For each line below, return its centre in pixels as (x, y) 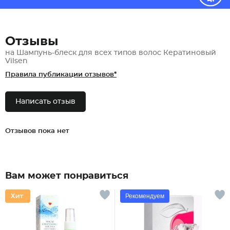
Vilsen (16, 61)
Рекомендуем (145, 196)
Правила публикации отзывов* (61, 75)
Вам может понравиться (67, 176)
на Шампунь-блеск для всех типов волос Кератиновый (111, 53)
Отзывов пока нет (37, 131)
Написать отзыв (45, 102)
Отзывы (32, 42)
